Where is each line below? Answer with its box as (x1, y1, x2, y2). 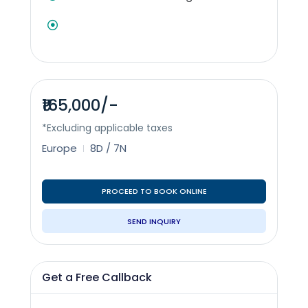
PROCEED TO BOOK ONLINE (101, 186, 207, 197)
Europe (42, 141, 77, 156)
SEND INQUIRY (127, 215, 181, 227)
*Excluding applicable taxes (42, 121, 173, 135)
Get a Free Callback (42, 269, 152, 286)
